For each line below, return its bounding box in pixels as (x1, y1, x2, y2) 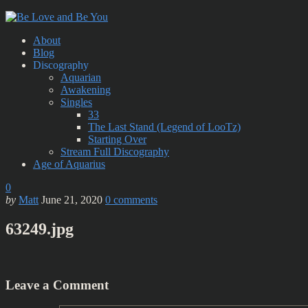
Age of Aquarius (33, 158, 105, 170)
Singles (60, 96, 92, 108)
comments (113, 194, 157, 206)
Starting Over (88, 133, 146, 145)
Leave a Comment (5, 277, 109, 292)
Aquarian (60, 71, 101, 83)
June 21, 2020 (41, 194, 102, 206)
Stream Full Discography (60, 146, 169, 157)
